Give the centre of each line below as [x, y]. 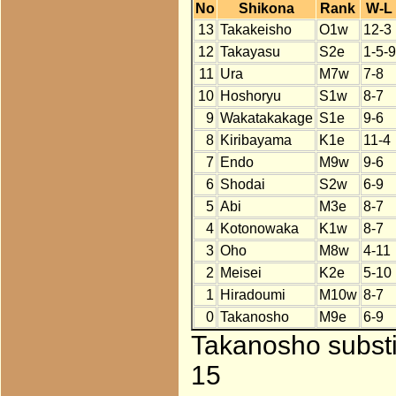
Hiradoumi [252, 295]
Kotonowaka [259, 229]
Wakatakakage [266, 118]
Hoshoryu [250, 96]
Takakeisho [255, 30]
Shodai [242, 185]
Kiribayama [255, 141]
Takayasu [250, 52]
